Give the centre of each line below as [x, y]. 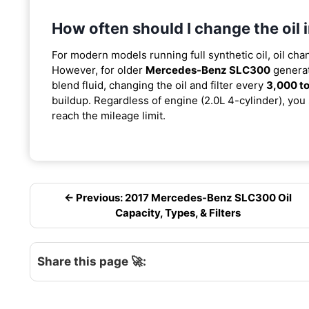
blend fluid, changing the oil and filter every [159, 85]
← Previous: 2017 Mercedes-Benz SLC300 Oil [178, 197]
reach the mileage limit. [109, 115]
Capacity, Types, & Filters [178, 212]
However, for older [99, 70]
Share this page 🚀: [92, 261]
